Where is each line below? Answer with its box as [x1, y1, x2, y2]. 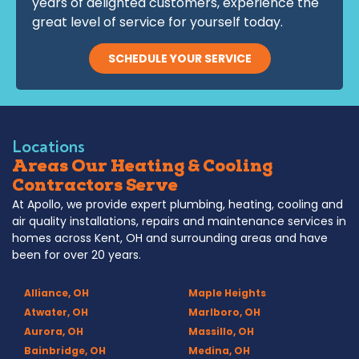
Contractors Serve [12, 179, 178, 196]
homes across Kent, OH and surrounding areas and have [12, 230, 328, 247]
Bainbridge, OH [24, 343, 106, 357]
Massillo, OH [188, 324, 254, 338]
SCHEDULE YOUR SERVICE [107, 50, 252, 67]
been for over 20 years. [12, 247, 141, 264]
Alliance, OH [24, 285, 89, 300]
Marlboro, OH [188, 305, 260, 319]
